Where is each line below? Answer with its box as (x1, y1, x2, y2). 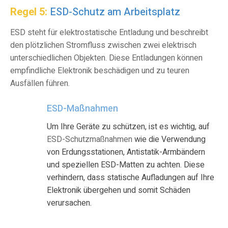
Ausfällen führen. (10, 77, 70, 90)
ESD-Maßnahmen (47, 102, 118, 116)
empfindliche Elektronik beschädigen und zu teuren (10, 65, 189, 77)
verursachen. (47, 197, 92, 210)
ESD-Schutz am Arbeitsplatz (47, 5, 180, 20)
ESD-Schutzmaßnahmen (47, 133, 132, 146)
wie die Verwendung (132, 133, 206, 146)
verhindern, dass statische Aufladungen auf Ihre (47, 172, 214, 184)
